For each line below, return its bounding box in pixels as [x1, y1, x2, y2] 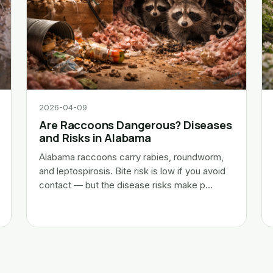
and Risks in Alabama [39, 129, 151, 146]
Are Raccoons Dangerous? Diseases [39, 116, 232, 133]
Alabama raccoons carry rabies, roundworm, [39, 151, 224, 163]
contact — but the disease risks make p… [39, 179, 213, 191]
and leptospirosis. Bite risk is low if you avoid [39, 165, 226, 177]
